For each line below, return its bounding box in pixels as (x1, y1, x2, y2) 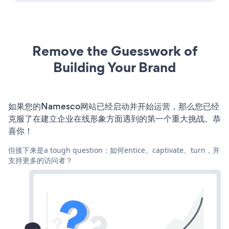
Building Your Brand (53, 57, 176, 77)
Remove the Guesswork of (32, 41, 197, 60)
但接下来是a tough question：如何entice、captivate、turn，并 (8, 145, 220, 155)
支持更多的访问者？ (8, 155, 73, 165)
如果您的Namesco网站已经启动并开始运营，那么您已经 (8, 100, 219, 112)
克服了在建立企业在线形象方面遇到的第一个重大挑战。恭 (8, 112, 221, 125)
